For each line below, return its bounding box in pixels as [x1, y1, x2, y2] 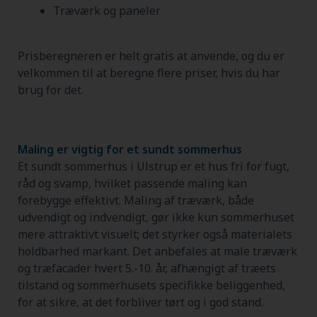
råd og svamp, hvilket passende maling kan [18, 175, 247, 191]
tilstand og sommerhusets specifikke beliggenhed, [18, 277, 285, 293]
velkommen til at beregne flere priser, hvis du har [18, 65, 280, 81]
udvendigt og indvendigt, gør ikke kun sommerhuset [18, 209, 294, 225]
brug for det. [18, 82, 83, 98]
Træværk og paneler [52, 3, 161, 18]
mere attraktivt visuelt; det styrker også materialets [18, 226, 292, 242]
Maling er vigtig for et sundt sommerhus [18, 141, 242, 157]
